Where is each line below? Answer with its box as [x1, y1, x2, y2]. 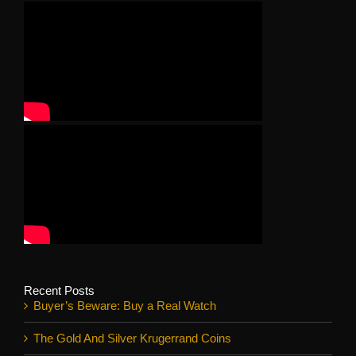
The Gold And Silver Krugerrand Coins [33, 331, 231, 345]
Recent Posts [24, 283, 95, 297]
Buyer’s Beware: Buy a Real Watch [33, 299, 216, 312]
